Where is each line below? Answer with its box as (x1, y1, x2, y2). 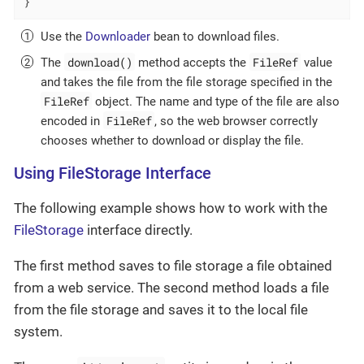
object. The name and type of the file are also (92, 93, 340, 109)
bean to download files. (150, 28, 279, 44)
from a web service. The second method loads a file (14, 279, 329, 297)
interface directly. (84, 222, 193, 239)
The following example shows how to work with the (14, 200, 327, 217)
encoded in (41, 113, 103, 128)
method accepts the (135, 54, 250, 70)
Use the (41, 28, 85, 44)
